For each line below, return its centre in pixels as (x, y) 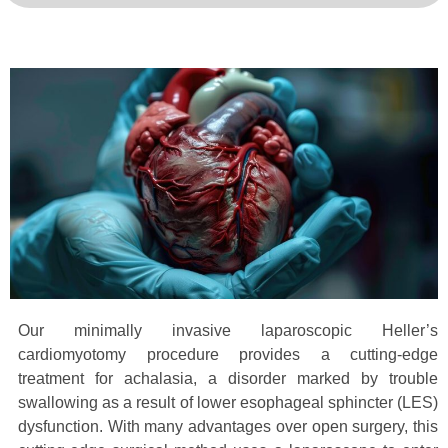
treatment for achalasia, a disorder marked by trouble (228, 378)
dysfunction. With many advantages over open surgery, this (228, 426)
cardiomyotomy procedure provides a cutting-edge (228, 354)
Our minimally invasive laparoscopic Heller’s (228, 330)
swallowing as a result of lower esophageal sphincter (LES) (228, 402)
